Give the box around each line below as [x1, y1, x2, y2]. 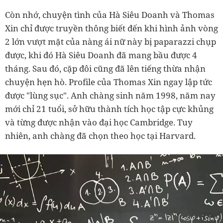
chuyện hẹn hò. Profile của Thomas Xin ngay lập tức [5, 76, 212, 88]
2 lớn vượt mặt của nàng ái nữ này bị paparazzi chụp [5, 35, 216, 47]
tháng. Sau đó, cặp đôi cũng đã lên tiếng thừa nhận [5, 62, 206, 74]
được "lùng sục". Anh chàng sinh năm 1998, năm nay [5, 89, 216, 101]
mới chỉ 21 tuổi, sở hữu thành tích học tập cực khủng [5, 103, 214, 114]
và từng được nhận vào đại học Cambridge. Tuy [5, 116, 193, 128]
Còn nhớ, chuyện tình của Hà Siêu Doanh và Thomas [5, 8, 215, 20]
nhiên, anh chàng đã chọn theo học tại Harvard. [5, 129, 196, 141]
